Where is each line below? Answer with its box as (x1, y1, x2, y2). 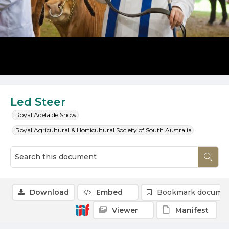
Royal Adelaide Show (15, 111, 77, 119)
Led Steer (10, 95, 65, 108)
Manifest (175, 205, 209, 215)
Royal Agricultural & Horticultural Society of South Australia (15, 126, 192, 134)
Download (30, 188, 69, 197)
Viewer (112, 205, 138, 215)
